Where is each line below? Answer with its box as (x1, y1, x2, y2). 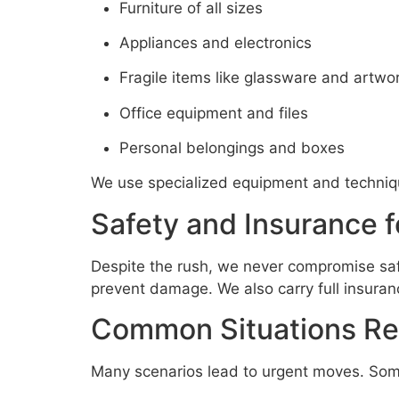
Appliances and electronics (119, 33, 312, 52)
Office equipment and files (119, 103, 308, 122)
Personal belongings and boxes (119, 139, 345, 158)
